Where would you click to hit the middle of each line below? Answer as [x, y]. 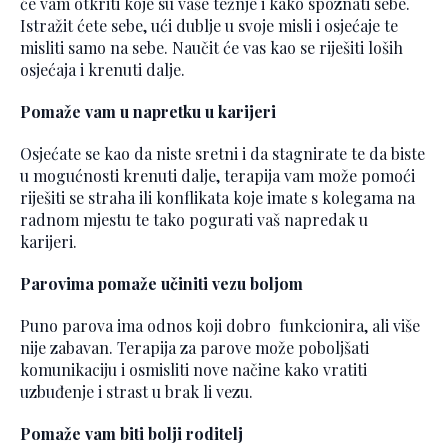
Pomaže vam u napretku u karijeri [148, 112]
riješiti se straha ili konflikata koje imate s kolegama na [217, 198]
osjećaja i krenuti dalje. [102, 70]
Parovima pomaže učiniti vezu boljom [161, 284]
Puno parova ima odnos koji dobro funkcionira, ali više [220, 326]
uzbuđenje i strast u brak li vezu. [136, 392]
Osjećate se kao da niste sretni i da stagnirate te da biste [222, 154]
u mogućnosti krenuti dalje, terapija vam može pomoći [217, 176]
